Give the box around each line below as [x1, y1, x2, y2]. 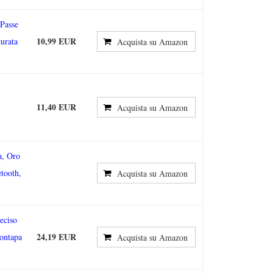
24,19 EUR [37, 230, 76, 243]
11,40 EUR [37, 101, 76, 113]
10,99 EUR [37, 35, 76, 48]
